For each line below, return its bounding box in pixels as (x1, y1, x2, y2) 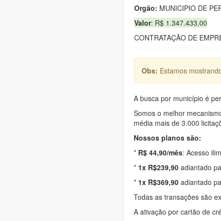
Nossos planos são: (134, 132, 201, 143)
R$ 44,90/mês (138, 147, 183, 157)
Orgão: (134, 2, 157, 13)
